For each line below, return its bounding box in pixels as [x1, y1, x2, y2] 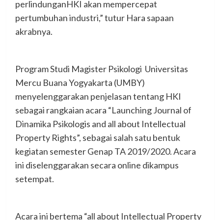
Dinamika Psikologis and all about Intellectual [15, 118, 186, 129]
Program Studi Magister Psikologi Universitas [15, 63, 188, 74]
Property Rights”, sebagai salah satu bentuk [15, 132, 180, 143]
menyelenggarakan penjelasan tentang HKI [15, 90, 181, 102]
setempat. [15, 173, 54, 184]
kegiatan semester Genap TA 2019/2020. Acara [15, 145, 196, 157]
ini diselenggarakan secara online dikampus [15, 159, 179, 170]
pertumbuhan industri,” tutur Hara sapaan [15, 12, 174, 23]
